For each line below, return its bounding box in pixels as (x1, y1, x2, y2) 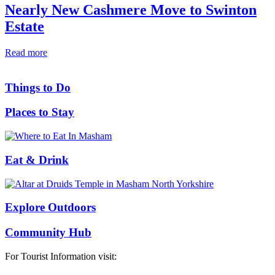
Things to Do (5, 80, 71, 94)
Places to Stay (5, 106, 74, 119)
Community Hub (5, 226, 91, 239)
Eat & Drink (5, 153, 69, 166)
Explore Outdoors (5, 201, 96, 214)
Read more (5, 47, 47, 58)
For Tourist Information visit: (5, 250, 117, 261)
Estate (5, 18, 44, 35)
